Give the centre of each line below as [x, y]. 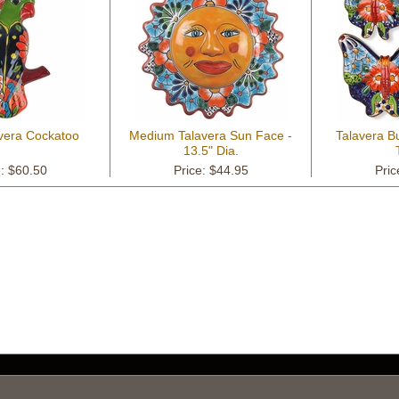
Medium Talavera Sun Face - [211, 135]
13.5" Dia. [211, 151]
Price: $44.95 [211, 170]
